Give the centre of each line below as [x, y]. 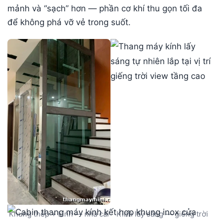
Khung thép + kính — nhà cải [59, 214]
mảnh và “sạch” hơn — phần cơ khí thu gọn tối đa [105, 8]
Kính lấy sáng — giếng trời [162, 214]
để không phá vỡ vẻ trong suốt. [69, 22]
